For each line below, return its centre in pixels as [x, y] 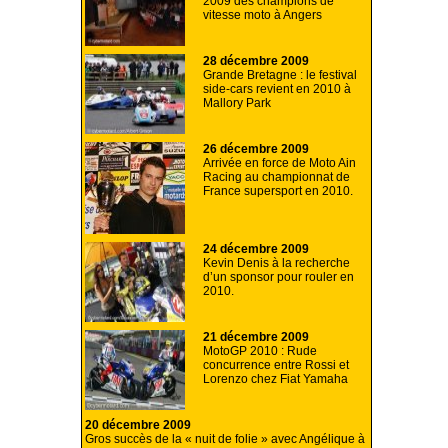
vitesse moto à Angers [262, 15]
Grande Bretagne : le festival [280, 75]
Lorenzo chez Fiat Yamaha [275, 379]
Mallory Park [237, 103]
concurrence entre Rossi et [276, 365]
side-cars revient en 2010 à [277, 89]
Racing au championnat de [276, 177]
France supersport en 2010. [278, 191]
